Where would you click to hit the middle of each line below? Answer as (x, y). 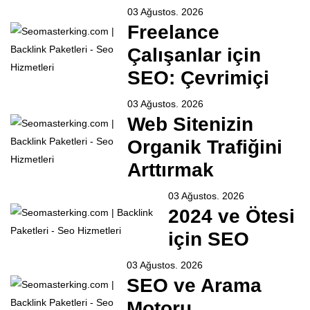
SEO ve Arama (194, 286)
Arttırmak (170, 170)
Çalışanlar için (194, 55)
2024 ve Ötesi (232, 217)
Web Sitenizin (190, 125)
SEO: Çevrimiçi (198, 78)
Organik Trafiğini (204, 147)
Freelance (173, 33)
